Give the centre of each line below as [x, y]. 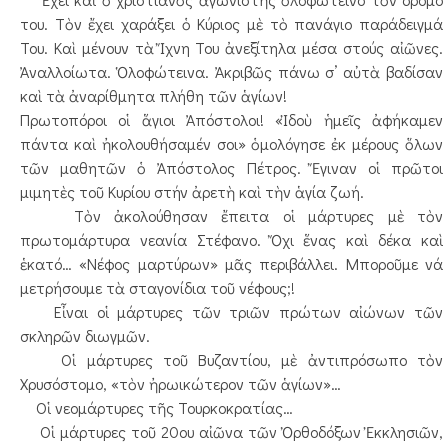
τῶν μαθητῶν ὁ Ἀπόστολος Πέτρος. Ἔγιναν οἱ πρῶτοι [231, 167]
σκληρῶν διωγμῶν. [85, 335]
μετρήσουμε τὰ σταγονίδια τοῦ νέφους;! [157, 287]
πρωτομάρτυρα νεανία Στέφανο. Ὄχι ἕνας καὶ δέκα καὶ [231, 239]
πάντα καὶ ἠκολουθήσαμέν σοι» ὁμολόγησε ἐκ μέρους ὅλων [231, 143]
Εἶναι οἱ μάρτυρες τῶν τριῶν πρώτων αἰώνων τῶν [231, 311]
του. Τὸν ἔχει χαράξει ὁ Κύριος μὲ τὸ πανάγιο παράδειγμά [231, 23]
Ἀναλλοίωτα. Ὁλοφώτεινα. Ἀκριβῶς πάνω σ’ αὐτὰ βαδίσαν [231, 71]
